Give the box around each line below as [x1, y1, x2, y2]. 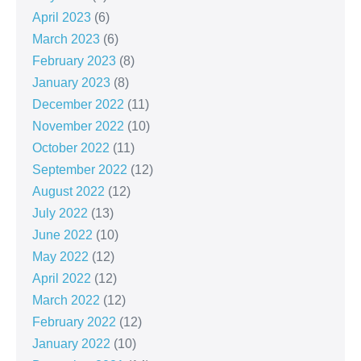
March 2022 [32, 293, 100, 308]
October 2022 [32, 141, 110, 156]
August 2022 [32, 185, 105, 199]
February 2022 [32, 315, 116, 330]
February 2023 [32, 54, 116, 68]
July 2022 [32, 206, 88, 221]
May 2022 [32, 250, 89, 264]
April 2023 [32, 10, 91, 25]
